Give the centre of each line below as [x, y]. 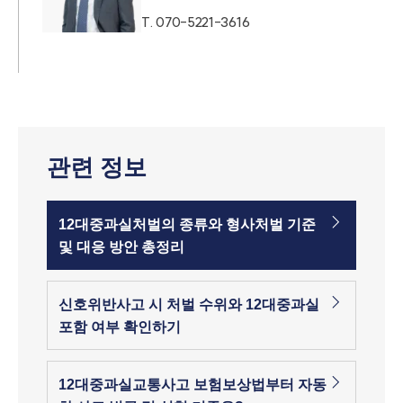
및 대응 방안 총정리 [121, 246]
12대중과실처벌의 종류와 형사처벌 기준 [187, 224]
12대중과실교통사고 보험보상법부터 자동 [193, 384]
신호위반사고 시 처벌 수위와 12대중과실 [189, 304]
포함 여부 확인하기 [120, 327]
